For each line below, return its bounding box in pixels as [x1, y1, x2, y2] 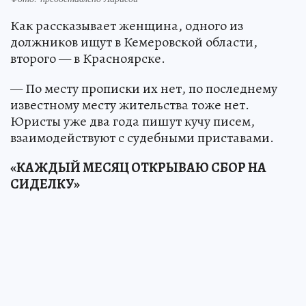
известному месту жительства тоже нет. [10, 96, 249, 115]
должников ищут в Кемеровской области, [10, 33, 258, 52]
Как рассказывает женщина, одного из [10, 16, 243, 36]
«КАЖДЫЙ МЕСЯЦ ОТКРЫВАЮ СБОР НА [10, 158, 266, 178]
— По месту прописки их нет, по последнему [10, 79, 277, 98]
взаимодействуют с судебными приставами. [10, 128, 274, 148]
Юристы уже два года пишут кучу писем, [10, 112, 255, 131]
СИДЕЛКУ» [10, 175, 80, 194]
